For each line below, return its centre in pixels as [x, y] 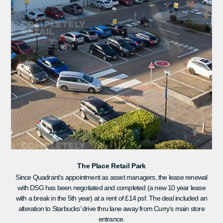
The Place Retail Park [111, 166]
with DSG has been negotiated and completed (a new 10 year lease [111, 187]
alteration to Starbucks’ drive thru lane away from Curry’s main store [111, 208]
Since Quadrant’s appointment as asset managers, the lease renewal [111, 177]
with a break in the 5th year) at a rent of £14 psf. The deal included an [111, 198]
